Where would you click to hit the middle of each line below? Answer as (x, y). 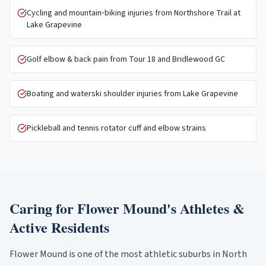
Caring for (43, 208)
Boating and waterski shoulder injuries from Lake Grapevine (132, 94)
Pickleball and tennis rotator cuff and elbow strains (116, 128)
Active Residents (59, 227)
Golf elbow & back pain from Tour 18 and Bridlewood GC (126, 59)
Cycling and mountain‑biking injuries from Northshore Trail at (134, 13)
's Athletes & (206, 208)
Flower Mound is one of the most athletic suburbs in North (128, 254)
